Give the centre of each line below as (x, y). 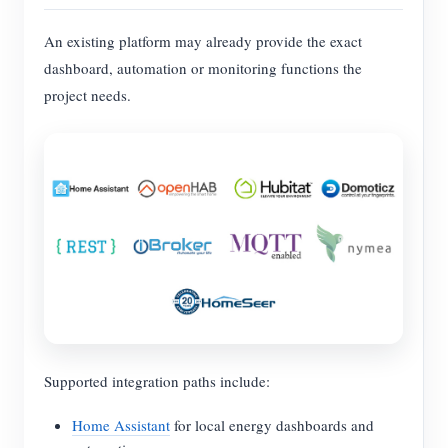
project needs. (87, 95)
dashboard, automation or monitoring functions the (203, 68)
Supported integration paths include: (157, 381)
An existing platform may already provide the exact (203, 41)
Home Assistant (121, 425)
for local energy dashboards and (272, 425)
